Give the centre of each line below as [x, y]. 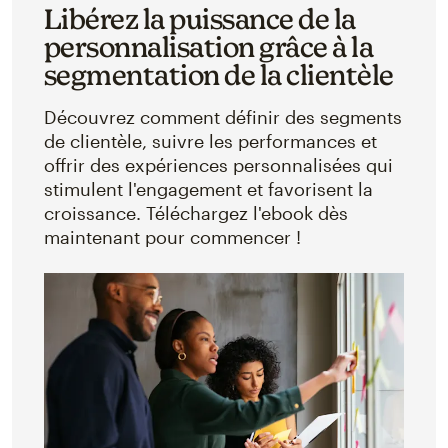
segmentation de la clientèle [218, 75]
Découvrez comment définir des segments [222, 117]
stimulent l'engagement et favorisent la [208, 189]
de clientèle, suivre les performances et [210, 141]
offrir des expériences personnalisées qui [218, 165]
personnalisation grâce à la [208, 47]
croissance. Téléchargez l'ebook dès [195, 213]
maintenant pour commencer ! [172, 237]
